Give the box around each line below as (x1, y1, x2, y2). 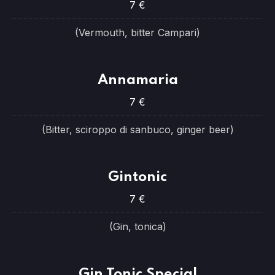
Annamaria (97, 73, 178, 87)
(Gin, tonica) (109, 220, 166, 233)
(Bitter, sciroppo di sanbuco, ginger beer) (41, 123, 234, 136)
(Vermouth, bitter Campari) (75, 26, 200, 39)
